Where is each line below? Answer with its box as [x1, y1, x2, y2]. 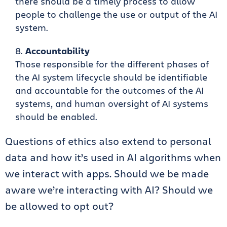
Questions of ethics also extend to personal [5, 134, 211, 148]
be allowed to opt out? [5, 199, 113, 213]
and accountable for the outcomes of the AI [15, 84, 204, 96]
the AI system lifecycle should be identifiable [15, 71, 207, 83]
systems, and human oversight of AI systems [15, 97, 208, 109]
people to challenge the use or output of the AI [15, 8, 217, 20]
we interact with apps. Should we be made [5, 167, 209, 180]
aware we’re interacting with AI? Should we [5, 183, 213, 197]
